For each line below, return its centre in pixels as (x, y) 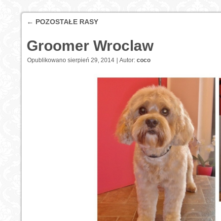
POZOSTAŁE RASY (66, 22)
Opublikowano (47, 60)
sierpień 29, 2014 (91, 60)
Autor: (127, 60)
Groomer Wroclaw (90, 46)
